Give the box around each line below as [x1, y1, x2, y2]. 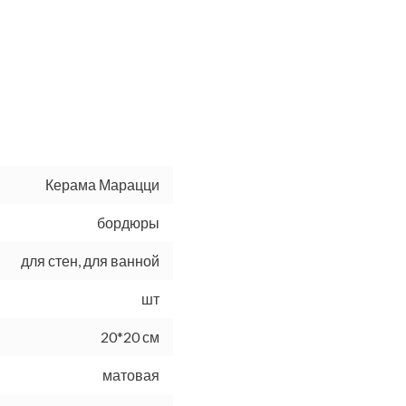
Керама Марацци [45, 176, 159, 194]
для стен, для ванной [21, 252, 159, 270]
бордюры [97, 214, 159, 232]
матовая [102, 366, 159, 384]
